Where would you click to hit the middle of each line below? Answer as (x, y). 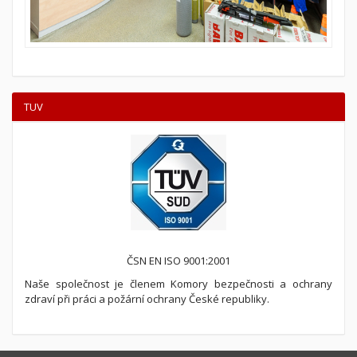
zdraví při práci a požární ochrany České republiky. (147, 298)
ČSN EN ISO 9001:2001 (178, 260)
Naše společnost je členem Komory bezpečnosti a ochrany (178, 283)
